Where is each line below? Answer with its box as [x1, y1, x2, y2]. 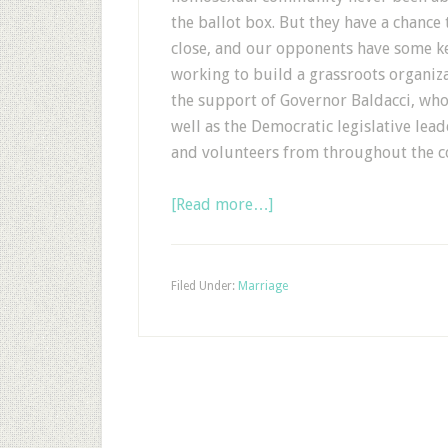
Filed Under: [171, 279, 238, 293]
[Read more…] [171, 195, 273, 214]
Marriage [238, 279, 288, 293]
